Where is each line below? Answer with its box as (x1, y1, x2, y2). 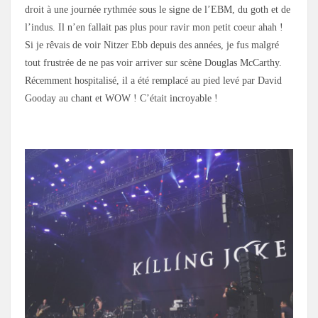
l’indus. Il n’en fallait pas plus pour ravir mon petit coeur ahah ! (25, 21, 283, 33)
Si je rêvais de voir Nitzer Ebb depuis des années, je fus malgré (25, 39, 279, 50)
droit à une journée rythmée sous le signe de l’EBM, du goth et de (25, 4, 290, 15)
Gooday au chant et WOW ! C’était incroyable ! (25, 92, 218, 104)
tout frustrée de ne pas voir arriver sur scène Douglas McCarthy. (25, 57, 282, 68)
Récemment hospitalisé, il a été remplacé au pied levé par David (25, 75, 282, 86)
